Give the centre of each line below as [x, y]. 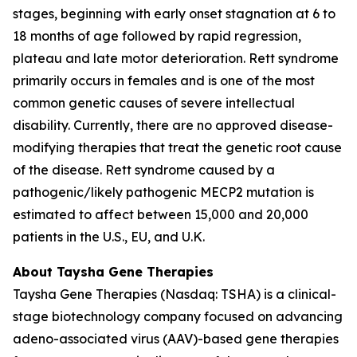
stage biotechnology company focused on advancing [178, 316]
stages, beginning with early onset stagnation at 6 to [174, 14]
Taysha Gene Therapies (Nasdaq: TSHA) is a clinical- [175, 294]
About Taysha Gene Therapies [113, 272]
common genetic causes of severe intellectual [154, 103]
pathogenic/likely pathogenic [106, 192]
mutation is [280, 192]
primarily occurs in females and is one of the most [164, 80]
